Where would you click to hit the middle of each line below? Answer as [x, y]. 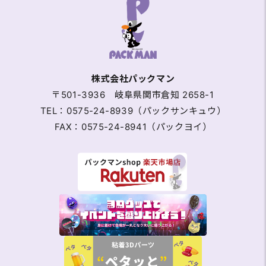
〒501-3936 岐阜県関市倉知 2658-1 [133, 95]
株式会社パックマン [133, 79]
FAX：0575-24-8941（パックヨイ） [133, 127]
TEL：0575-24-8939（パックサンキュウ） [133, 111]
